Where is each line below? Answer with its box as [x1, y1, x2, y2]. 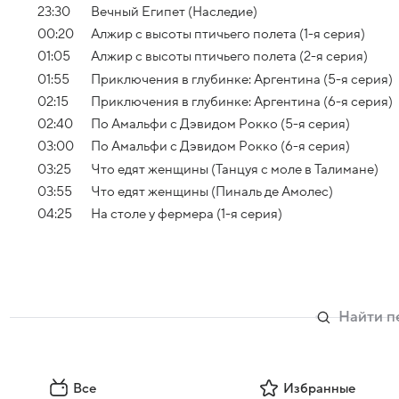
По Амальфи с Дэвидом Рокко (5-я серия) [91, 117, 350, 132]
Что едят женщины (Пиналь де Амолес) [91, 184, 333, 199]
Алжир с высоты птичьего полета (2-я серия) [91, 49, 368, 64]
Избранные [283, 380, 356, 395]
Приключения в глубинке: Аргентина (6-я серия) [91, 94, 393, 109]
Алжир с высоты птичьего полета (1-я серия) [91, 26, 365, 41]
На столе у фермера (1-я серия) [91, 207, 282, 222]
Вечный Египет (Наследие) [91, 4, 257, 19]
